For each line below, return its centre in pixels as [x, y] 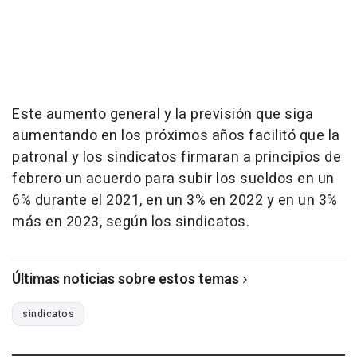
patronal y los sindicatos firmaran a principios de [177, 158]
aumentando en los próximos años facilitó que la [176, 136]
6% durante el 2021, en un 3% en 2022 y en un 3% [175, 201]
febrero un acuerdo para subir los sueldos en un [173, 179]
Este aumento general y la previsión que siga [163, 115]
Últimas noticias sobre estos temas [126, 280]
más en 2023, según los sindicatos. [131, 222]
